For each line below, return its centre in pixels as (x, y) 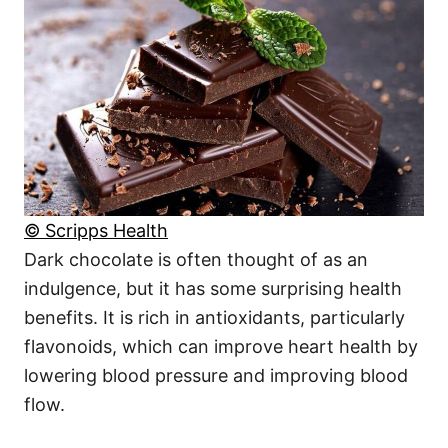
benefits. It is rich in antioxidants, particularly (214, 317)
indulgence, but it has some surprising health (213, 288)
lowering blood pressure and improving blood (216, 375)
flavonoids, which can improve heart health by (221, 346)
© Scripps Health (96, 230)
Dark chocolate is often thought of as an (196, 259)
